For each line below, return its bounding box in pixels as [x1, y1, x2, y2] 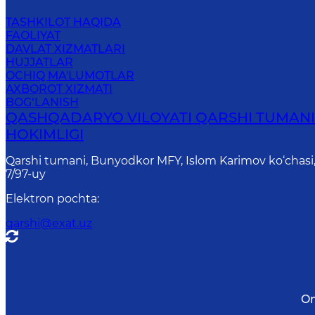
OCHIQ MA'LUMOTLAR [6, 69, 134, 83]
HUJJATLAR [6, 56, 73, 70]
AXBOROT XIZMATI [6, 82, 112, 96]
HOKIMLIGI [6, 126, 84, 143]
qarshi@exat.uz [6, 217, 93, 231]
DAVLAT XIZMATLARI [6, 42, 125, 56]
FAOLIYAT [6, 29, 60, 43]
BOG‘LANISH [6, 96, 79, 110]
